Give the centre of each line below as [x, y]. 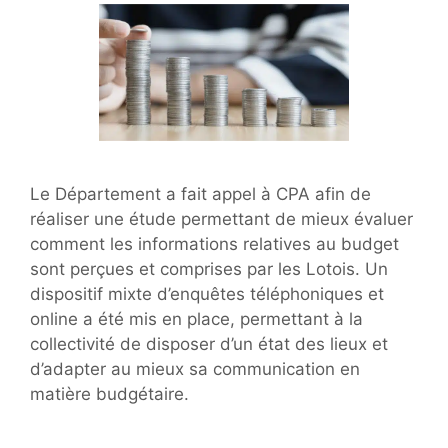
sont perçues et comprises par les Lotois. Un [209, 268]
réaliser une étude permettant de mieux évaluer [221, 218]
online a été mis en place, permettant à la [196, 318]
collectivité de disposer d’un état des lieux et [209, 343]
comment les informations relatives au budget [214, 243]
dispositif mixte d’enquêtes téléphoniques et [207, 293]
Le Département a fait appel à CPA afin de [200, 193]
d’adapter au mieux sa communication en [195, 368]
